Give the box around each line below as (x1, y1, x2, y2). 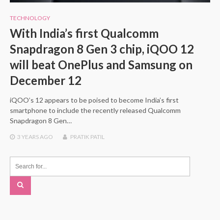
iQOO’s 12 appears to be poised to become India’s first (10, 96, 179, 105)
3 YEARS (17, 133, 39, 141)
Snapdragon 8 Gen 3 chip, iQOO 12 (10, 42, 194, 56)
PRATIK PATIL (70, 133, 105, 141)
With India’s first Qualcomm (10, 26, 159, 41)
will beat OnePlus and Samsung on (10, 57, 192, 72)
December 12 (10, 73, 82, 88)
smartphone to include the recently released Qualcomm (10, 106, 181, 115)
